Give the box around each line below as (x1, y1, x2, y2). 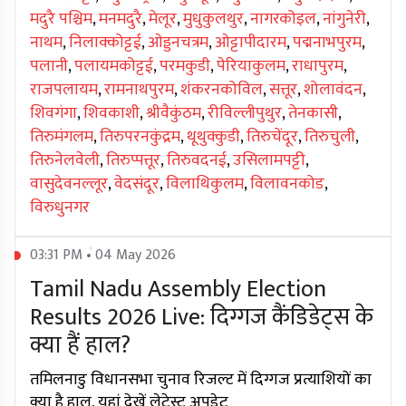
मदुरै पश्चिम (30, 5, 92, 34)
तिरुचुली (304, 123, 355, 151)
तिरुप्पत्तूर (106, 147, 160, 175)
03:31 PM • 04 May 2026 (30, 243, 176, 268)
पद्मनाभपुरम (293, 29, 362, 57)
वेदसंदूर (114, 170, 159, 198)
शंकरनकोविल (180, 76, 263, 104)
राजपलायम (30, 76, 98, 104)
